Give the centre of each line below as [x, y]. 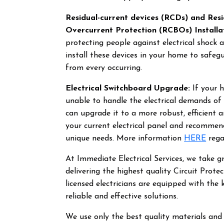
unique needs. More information [125, 138]
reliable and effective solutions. [122, 196]
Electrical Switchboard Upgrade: [128, 88]
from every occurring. [104, 68]
